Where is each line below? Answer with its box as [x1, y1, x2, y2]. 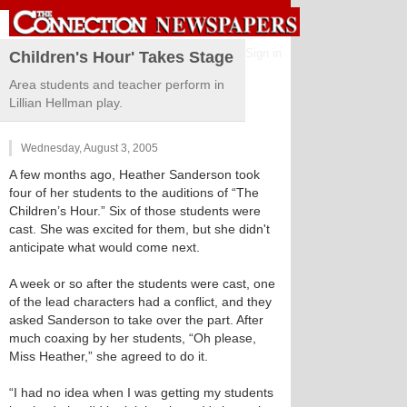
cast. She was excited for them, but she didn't [9, 222, 270, 236]
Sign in [245, 46, 282, 60]
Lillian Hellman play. [9, 95, 123, 110]
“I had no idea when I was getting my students [9, 385, 273, 400]
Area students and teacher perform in [9, 77, 224, 92]
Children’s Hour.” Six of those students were [9, 203, 261, 218]
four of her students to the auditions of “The [9, 185, 259, 200]
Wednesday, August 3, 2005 [21, 142, 158, 154]
